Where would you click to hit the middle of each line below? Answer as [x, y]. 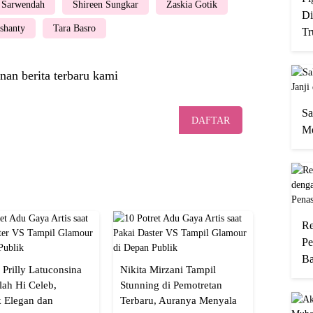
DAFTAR [211, 121]
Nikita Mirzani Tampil [168, 269]
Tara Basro [74, 28]
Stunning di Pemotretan [171, 285]
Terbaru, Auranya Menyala [179, 300]
